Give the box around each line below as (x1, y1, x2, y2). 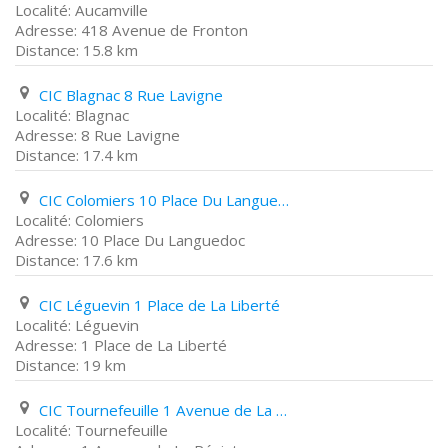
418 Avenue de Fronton (81, 20, 248, 40)
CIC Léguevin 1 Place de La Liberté (39, 295, 280, 315)
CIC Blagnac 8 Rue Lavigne (39, 85, 223, 105)
